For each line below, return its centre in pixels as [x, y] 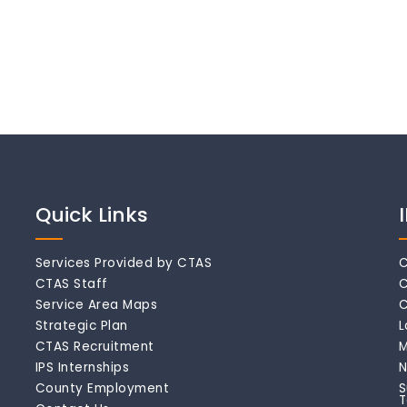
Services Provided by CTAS [124, 263]
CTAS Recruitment [94, 347]
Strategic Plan [81, 326]
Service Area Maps [96, 305]
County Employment [102, 389]
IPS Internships [82, 368]
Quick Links [91, 215]
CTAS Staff [71, 284]
